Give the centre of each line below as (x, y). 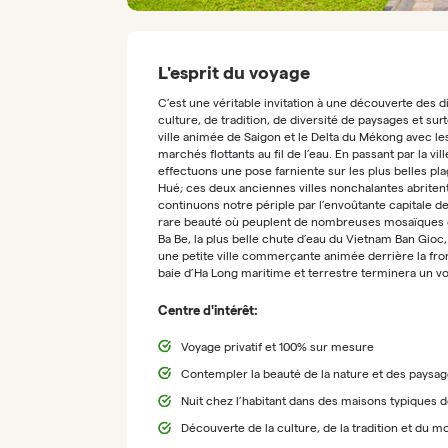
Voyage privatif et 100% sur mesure (278, 346)
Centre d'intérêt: (207, 310)
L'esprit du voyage (233, 72)
